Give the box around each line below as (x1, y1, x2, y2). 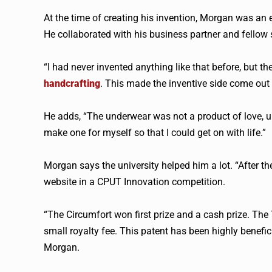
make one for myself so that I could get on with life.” (44, 127, 266, 138)
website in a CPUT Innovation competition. (44, 176, 225, 188)
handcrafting (44, 78, 100, 89)
